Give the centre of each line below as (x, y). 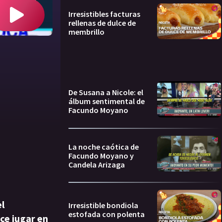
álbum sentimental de (107, 101)
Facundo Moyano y (101, 155)
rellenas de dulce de (102, 23)
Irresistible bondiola (103, 205)
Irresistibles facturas (104, 14)
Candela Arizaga (97, 164)
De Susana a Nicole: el (106, 92)
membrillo (86, 32)
